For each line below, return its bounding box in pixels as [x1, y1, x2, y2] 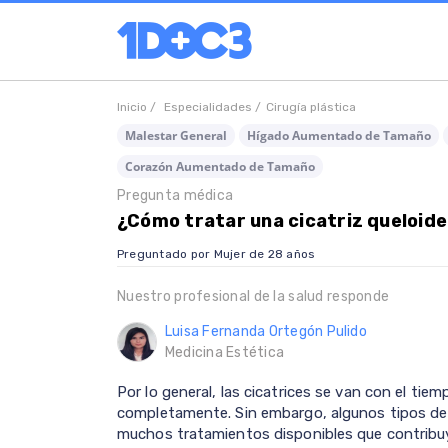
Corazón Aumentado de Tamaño [125, 158, 315, 175]
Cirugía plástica [266, 100, 356, 114]
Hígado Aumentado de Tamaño [247, 127, 431, 144]
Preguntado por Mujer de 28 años [117, 247, 316, 262]
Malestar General [125, 127, 227, 144]
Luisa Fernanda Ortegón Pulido [165, 323, 367, 341]
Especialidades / [164, 100, 261, 114]
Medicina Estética [165, 344, 285, 362]
